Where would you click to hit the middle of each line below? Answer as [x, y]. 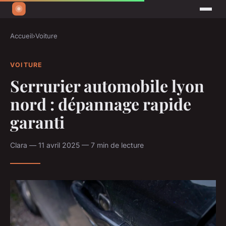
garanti [37, 122]
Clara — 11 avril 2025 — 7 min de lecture [77, 145]
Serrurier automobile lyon [107, 85]
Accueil [21, 36]
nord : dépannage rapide [101, 103]
